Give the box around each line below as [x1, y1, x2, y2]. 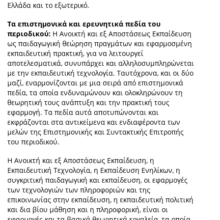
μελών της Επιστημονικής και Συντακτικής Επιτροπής [7, 127, 184, 137]
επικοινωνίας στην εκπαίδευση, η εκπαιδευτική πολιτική [7, 195, 193, 205]
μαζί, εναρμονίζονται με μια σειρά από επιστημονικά [7, 78, 183, 88]
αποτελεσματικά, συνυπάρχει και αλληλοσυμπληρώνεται [7, 58, 194, 68]
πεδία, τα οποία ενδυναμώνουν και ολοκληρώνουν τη [7, 88, 183, 98]
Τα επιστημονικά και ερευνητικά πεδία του [7, 19, 161, 29]
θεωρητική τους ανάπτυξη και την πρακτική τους [7, 98, 169, 108]
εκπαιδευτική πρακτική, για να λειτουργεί [7, 49, 143, 58]
